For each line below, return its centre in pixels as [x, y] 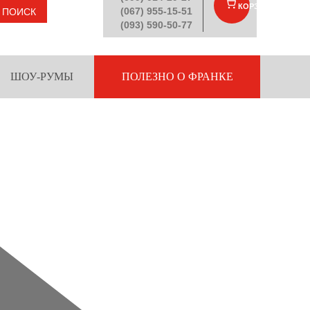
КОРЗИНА [257, 6]
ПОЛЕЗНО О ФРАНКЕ [177, 76]
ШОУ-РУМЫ [42, 76]
